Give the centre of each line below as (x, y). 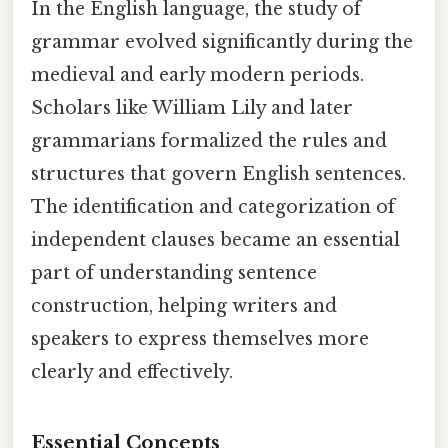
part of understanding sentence (174, 273)
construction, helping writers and (184, 306)
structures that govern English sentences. (218, 174)
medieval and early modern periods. (197, 75)
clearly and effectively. (132, 372)
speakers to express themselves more (200, 339)
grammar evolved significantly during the (222, 42)
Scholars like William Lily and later (192, 108)
